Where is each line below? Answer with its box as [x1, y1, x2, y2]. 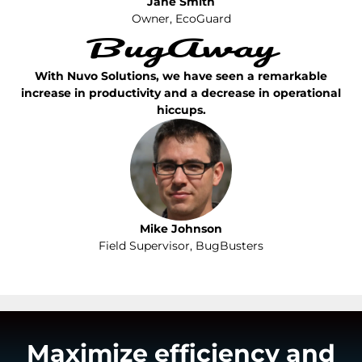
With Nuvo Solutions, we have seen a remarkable [35, 69, 327, 84]
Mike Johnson [140, 221, 222, 236]
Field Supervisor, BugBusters [99, 238, 263, 253]
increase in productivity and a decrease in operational [21, 86, 341, 101]
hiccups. [156, 103, 206, 118]
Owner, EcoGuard [131, 11, 231, 27]
